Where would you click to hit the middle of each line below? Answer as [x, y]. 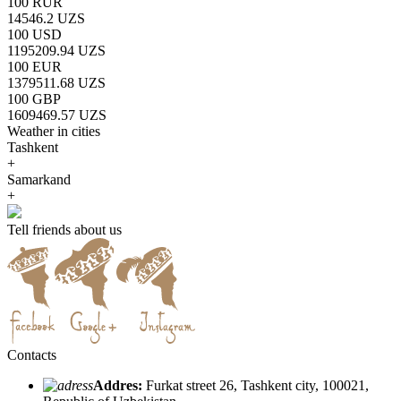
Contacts [32, 354]
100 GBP [34, 98]
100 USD [34, 34]
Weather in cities [54, 131]
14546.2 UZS [46, 18]
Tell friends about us [64, 229]
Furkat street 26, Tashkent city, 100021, [256, 385]
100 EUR [34, 66]
